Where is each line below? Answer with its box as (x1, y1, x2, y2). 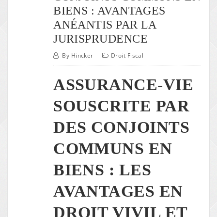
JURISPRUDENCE (53, 31, 148, 45)
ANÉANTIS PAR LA (53, 17, 156, 31)
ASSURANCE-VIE (53, 76, 193, 94)
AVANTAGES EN (53, 182, 183, 201)
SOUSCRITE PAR (53, 97, 189, 115)
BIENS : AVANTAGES (53, 3, 166, 17)
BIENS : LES (53, 161, 152, 179)
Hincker (71, 51, 93, 60)
